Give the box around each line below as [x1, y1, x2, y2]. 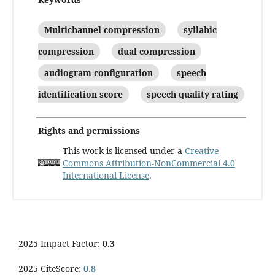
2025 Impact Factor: [18, 238, 103, 250]
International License [63, 169, 149, 182]
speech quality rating [147, 88, 238, 101]
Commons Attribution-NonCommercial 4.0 [63, 157, 235, 169]
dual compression [118, 45, 195, 58]
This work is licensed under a [63, 145, 185, 157]
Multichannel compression [44, 24, 160, 36]
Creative [185, 145, 219, 157]
